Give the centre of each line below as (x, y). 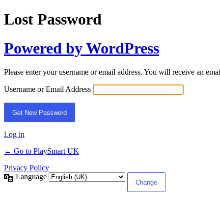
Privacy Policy (27, 168)
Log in (14, 135)
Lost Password (53, 19)
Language (32, 177)
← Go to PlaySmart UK (41, 151)
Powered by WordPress (82, 48)
